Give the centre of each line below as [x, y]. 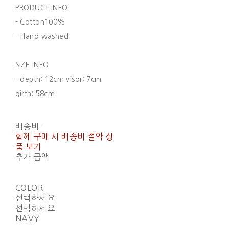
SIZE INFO [32, 65]
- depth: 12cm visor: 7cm [58, 79]
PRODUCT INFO [41, 7]
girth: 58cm [35, 93]
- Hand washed [42, 36]
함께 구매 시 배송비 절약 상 [64, 136]
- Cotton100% [40, 22]
